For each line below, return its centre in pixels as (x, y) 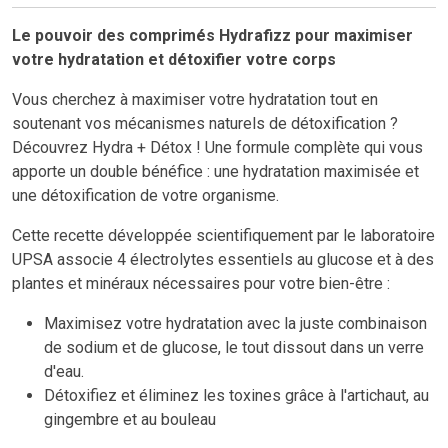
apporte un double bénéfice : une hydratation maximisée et (215, 172)
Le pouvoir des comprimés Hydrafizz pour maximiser (212, 36)
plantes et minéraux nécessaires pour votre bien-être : (201, 284)
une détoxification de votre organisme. (145, 196)
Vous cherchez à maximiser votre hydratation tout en (195, 100)
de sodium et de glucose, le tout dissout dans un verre (234, 348)
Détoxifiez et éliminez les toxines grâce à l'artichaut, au (236, 396)
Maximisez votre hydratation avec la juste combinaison (235, 324)
